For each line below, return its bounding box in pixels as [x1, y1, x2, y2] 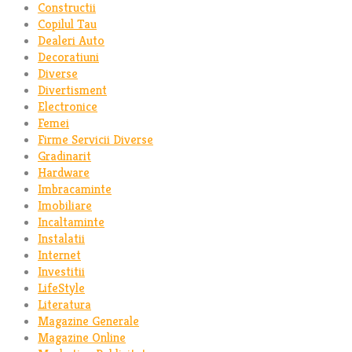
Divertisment [38, 81, 107, 98]
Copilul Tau [38, 15, 97, 32]
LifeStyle [38, 279, 85, 296]
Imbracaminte [38, 180, 112, 197]
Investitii [38, 262, 85, 280]
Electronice [38, 97, 97, 115]
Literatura [38, 295, 91, 313]
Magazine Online [38, 328, 126, 346]
